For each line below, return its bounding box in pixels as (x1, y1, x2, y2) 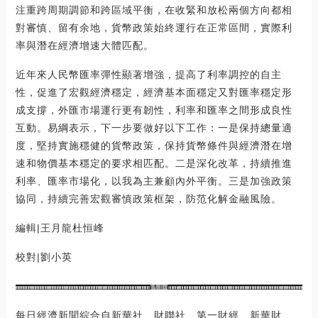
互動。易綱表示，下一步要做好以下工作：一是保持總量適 (15, 122, 292, 134)
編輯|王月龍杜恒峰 (15, 222, 104, 234)
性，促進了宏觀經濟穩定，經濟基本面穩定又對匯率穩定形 (15, 87, 292, 99)
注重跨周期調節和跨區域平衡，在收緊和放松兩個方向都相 (15, 4, 292, 16)
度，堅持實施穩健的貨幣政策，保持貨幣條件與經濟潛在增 (15, 140, 292, 152)
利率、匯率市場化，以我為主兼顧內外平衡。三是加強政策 (15, 175, 292, 187)
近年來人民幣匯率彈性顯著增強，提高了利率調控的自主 (15, 69, 282, 81)
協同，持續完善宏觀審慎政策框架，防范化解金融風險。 (15, 193, 282, 205)
